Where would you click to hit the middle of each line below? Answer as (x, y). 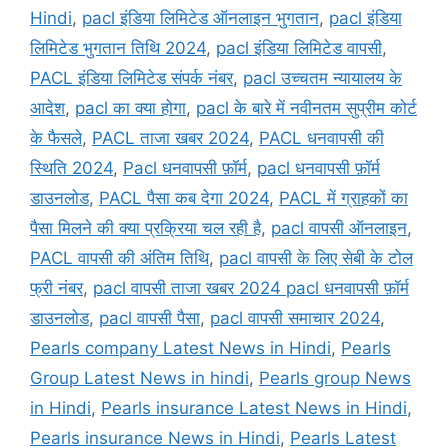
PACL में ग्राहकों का (343, 198)
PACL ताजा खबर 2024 (170, 138)
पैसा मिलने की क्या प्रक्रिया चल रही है (145, 228)
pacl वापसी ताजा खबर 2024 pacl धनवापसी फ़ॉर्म (251, 288)
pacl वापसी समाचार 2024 (295, 318)
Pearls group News (335, 378)
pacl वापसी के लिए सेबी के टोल (316, 258)
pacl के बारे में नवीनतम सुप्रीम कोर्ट (306, 108)
